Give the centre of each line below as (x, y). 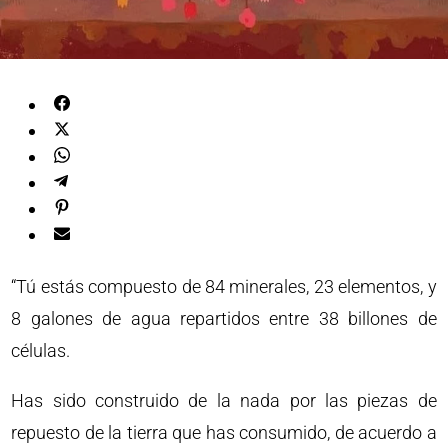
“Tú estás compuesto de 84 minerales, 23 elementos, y (224, 286)
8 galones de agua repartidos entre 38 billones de (224, 318)
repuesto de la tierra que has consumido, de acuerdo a (224, 432)
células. (41, 350)
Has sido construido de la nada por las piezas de (224, 400)
